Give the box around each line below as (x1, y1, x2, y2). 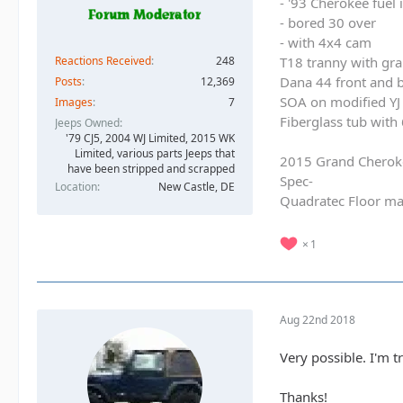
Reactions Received (55, 52, 151, 68)
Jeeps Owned (55, 114, 120, 130)
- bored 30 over (280, 13, 376, 32)
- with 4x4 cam (280, 33, 372, 52)
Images (55, 94, 93, 110)
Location (55, 178, 97, 194)
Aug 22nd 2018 (280, 311, 355, 327)
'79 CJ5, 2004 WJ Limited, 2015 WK (66, 130, 235, 146)
